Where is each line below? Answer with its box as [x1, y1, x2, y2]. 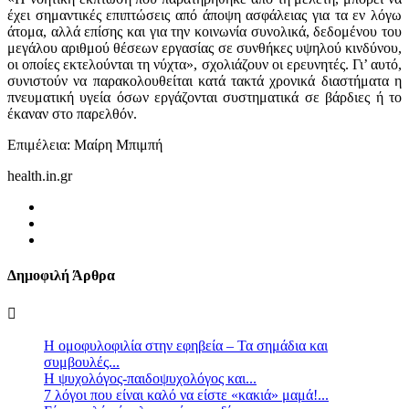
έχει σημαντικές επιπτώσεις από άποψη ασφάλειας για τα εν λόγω [7, 6, 402, 23]
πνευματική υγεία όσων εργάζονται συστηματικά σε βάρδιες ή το [7, 89, 402, 105]
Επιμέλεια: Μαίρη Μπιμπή [7, 136, 163, 152]
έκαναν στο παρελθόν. [7, 105, 137, 121]
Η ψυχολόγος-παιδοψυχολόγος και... [44, 371, 257, 387]
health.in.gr [7, 167, 72, 184]
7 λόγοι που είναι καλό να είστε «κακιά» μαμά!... [44, 387, 329, 404]
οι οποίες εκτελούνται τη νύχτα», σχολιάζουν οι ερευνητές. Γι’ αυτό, [7, 56, 402, 72]
